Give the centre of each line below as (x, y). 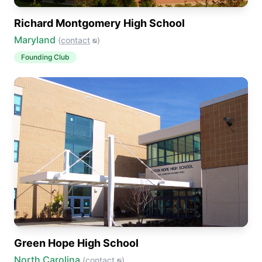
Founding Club (45, 57)
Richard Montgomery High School (99, 23)
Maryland (35, 40)
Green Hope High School (76, 243)
